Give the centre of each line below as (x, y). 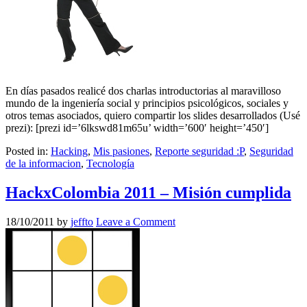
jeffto (82, 221)
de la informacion (43, 164)
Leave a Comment (136, 221)
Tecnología (110, 164)
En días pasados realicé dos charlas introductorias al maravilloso (143, 91)
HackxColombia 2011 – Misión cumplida (148, 193)
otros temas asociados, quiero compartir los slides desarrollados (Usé (153, 116)
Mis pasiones (121, 151)
